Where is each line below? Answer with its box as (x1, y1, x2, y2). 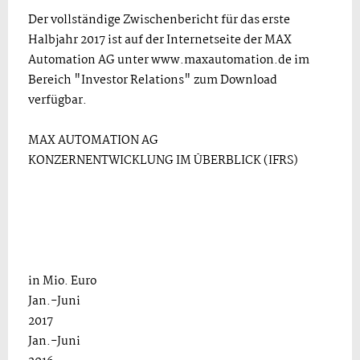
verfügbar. (28, 91, 87, 110)
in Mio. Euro (28, 272, 96, 291)
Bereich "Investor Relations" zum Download (28, 71, 277, 90)
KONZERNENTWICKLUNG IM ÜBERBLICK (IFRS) (28, 151, 298, 170)
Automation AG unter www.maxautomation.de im (28, 51, 309, 70)
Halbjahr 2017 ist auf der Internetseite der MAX (28, 31, 292, 50)
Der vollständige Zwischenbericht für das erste (28, 10, 290, 30)
